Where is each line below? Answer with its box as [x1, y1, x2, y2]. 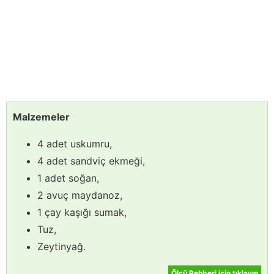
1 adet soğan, [37, 172, 99, 185]
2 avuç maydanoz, [37, 189, 122, 202]
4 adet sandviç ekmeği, [37, 155, 145, 168]
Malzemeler [13, 111, 70, 124]
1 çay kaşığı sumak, [37, 206, 127, 219]
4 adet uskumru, [37, 138, 112, 150]
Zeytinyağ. [37, 240, 86, 253]
